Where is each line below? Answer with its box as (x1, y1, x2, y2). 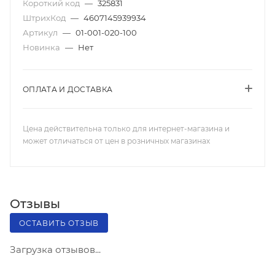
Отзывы (10, 196, 60, 211)
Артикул (23, 28, 60, 37)
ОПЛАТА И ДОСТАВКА (23, 85, 113, 94)
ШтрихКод (23, 13, 68, 23)
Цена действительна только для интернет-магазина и (23, 124, 230, 133)
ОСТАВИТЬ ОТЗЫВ (19, 218, 99, 228)
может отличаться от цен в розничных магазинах (23, 136, 210, 145)
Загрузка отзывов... (10, 243, 101, 255)
